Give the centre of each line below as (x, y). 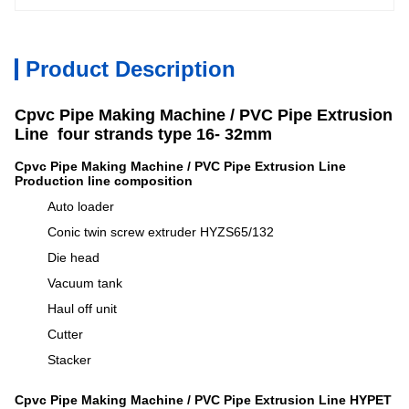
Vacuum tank (85, 283)
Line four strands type (105, 134)
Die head (73, 257)
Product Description (131, 69)
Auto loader (81, 206)
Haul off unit (82, 309)
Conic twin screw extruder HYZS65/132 (161, 232)
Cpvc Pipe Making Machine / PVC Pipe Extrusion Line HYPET (203, 400)
